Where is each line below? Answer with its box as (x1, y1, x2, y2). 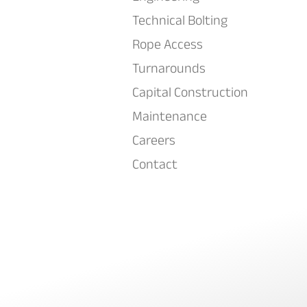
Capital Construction (132, 84, 248, 99)
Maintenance (132, 108, 207, 123)
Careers (132, 132, 175, 147)
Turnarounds (132, 60, 206, 75)
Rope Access (132, 36, 203, 51)
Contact (132, 156, 177, 171)
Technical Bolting (132, 12, 228, 27)
